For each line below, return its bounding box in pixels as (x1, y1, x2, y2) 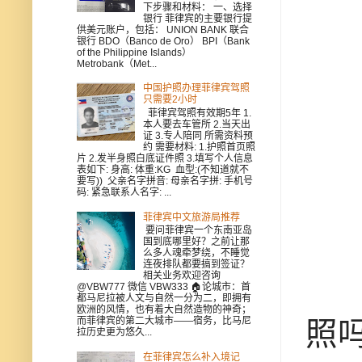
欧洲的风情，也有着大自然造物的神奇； (77, 304, 251, 316)
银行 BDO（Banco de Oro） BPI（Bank (77, 35, 250, 47)
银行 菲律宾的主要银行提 (142, 12, 252, 24)
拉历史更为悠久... (77, 326, 152, 339)
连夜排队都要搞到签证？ (142, 259, 250, 271)
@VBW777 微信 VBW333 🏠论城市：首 (77, 281, 250, 293)
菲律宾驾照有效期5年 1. (142, 107, 251, 119)
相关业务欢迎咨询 (142, 270, 221, 282)
